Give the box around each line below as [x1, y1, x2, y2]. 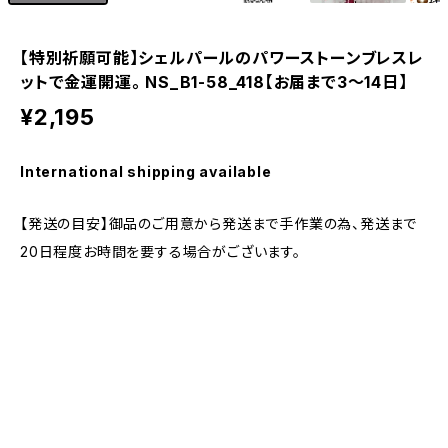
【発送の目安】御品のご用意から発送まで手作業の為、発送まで [20, 214, 418, 232]
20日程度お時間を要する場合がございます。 [20, 242, 301, 260]
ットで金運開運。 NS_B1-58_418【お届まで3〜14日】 [20, 71, 408, 92]
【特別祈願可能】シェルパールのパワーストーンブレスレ [20, 47, 424, 68]
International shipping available [20, 162, 272, 180]
